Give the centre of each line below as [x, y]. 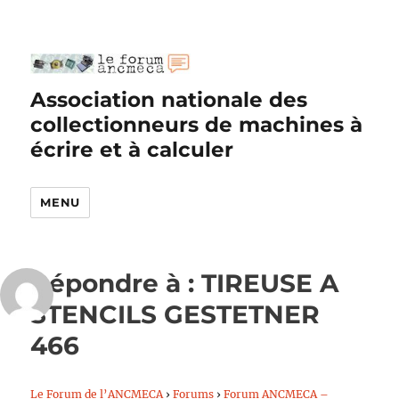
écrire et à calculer [132, 150]
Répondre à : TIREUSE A [185, 283]
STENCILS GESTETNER [175, 314]
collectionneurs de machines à [197, 125]
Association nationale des [169, 100]
